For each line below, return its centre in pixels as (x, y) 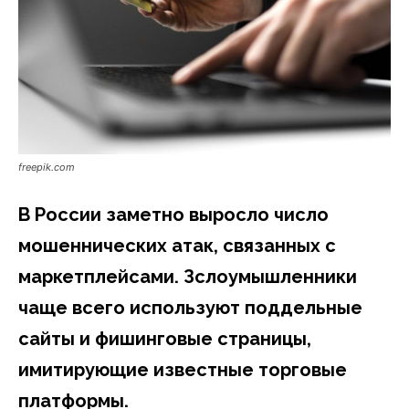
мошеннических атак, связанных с (177, 245)
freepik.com (47, 167)
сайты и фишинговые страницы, (165, 338)
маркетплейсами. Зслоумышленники (188, 276)
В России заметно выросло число (173, 214)
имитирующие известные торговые (183, 369)
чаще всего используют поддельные (190, 307)
